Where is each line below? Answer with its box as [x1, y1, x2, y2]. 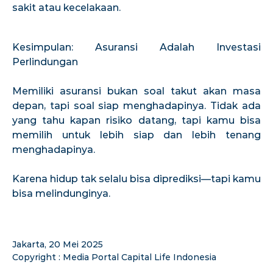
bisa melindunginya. [12, 187, 110, 199]
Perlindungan [12, 55, 78, 68]
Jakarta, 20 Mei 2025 [12, 238, 103, 250]
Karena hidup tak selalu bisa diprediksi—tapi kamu [12, 172, 261, 185]
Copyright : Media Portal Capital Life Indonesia [12, 251, 216, 263]
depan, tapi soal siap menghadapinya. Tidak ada [12, 99, 261, 112]
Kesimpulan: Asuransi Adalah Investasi [12, 41, 261, 53]
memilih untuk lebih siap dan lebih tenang [12, 129, 261, 141]
